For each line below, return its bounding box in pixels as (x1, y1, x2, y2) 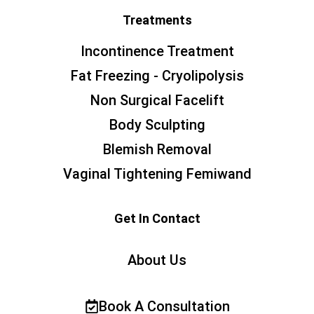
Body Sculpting (109, 116, 205, 134)
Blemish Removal (102, 141, 212, 158)
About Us (128, 252, 186, 269)
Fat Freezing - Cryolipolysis (70, 67, 244, 85)
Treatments (122, 13, 192, 28)
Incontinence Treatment (80, 43, 234, 60)
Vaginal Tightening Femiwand (62, 165, 252, 183)
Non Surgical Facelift (90, 92, 224, 109)
